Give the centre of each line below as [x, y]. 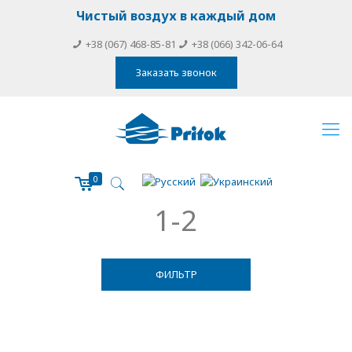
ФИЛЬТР [176, 274]
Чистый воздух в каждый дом [176, 16]
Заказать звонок [176, 72]
